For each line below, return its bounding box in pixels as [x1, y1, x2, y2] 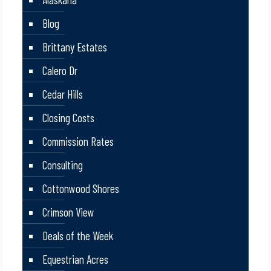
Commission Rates [42, 134, 114, 149]
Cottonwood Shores [42, 181, 120, 196]
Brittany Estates [42, 40, 108, 54]
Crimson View [42, 205, 95, 220]
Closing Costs [42, 111, 95, 125]
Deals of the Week [42, 229, 114, 243]
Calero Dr [42, 64, 78, 78]
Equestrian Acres [42, 252, 109, 267]
